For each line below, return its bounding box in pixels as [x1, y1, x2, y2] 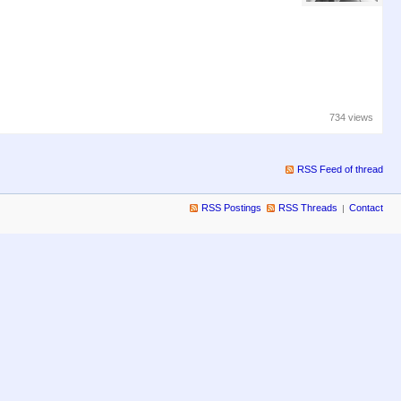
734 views [329, 111, 373, 123]
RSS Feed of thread [297, 163, 383, 175]
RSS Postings [201, 201, 261, 213]
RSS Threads [278, 201, 337, 213]
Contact [349, 201, 383, 213]
